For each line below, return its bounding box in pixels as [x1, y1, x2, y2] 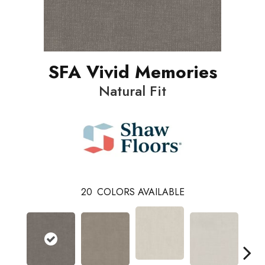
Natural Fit [99, 80, 166, 102]
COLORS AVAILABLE [96, 185, 185, 199]
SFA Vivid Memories [48, 59, 217, 85]
